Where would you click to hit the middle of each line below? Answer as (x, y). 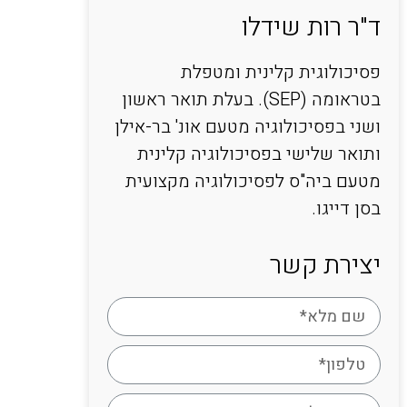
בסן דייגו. (346, 208)
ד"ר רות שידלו (311, 27)
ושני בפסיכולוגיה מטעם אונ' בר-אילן (247, 126)
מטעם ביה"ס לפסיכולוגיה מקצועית (253, 181)
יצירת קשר (325, 266)
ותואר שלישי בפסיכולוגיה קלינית (258, 154)
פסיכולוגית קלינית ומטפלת (280, 72)
